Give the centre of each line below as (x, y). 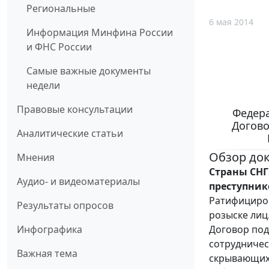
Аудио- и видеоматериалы (78, 182)
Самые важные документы (89, 71)
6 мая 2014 (231, 22)
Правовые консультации (75, 110)
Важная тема (47, 254)
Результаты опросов (65, 206)
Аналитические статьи (70, 134)
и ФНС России (59, 47)
